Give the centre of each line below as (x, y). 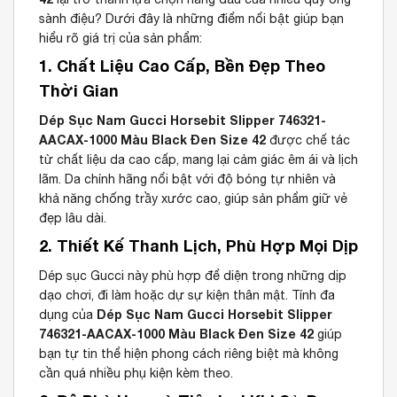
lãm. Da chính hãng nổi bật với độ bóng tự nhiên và (187, 179)
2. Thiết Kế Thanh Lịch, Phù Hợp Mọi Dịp (198, 245)
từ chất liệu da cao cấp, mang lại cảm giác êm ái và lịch (198, 159)
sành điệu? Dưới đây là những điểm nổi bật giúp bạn (191, 18)
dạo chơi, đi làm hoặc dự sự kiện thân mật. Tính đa (187, 295)
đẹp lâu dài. (73, 218)
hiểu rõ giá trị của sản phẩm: (121, 38)
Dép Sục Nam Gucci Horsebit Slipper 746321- (183, 120)
